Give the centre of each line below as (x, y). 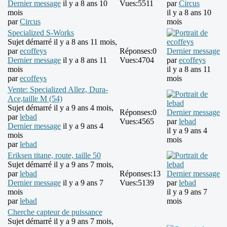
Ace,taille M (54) (35, 99)
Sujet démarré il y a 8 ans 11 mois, (62, 42)
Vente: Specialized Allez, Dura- (58, 90)
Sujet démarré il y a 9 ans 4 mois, (61, 108)
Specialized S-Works (41, 33)
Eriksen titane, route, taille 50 (54, 156)
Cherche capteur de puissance (55, 212)
